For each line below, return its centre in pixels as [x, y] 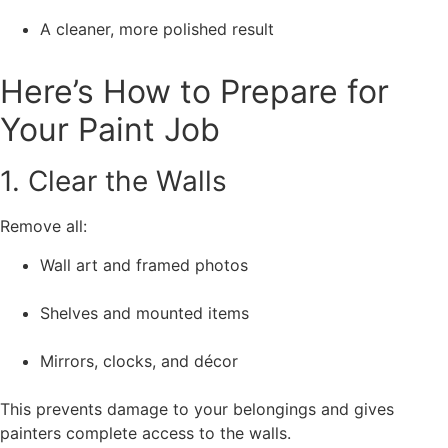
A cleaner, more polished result [157, 29]
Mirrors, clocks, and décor [139, 360]
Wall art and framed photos [144, 264]
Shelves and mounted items [144, 312]
